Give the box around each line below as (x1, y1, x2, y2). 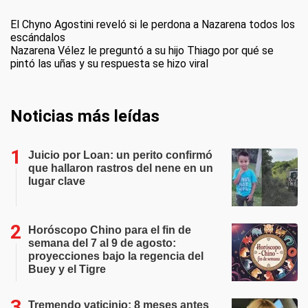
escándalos (10, 30, 65, 44)
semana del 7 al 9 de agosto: (28, 236, 176, 249)
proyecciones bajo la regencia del (28, 250, 203, 262)
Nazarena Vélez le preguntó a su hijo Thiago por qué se (10, 43, 274, 57)
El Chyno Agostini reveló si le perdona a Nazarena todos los (10, 17, 295, 31)
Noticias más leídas (10, 106, 159, 126)
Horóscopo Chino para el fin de (28, 223, 191, 236)
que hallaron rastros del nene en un (28, 162, 213, 174)
